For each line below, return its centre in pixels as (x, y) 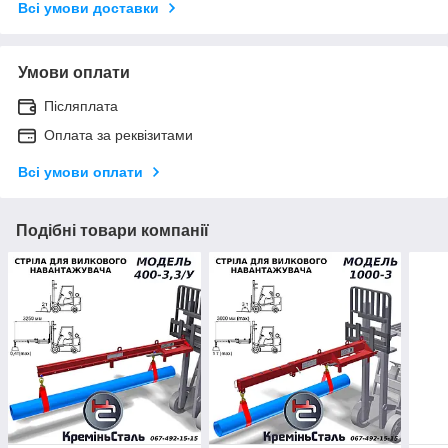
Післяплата (81, 105)
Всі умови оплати (80, 171)
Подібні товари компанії (112, 230)
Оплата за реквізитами (118, 134)
